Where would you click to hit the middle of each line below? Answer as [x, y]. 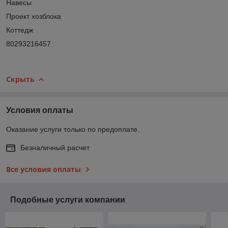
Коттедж [20, 30]
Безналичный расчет [55, 147]
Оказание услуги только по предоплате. [73, 129]
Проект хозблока [34, 16]
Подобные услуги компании [68, 199]
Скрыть [20, 79]
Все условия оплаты [44, 169]
